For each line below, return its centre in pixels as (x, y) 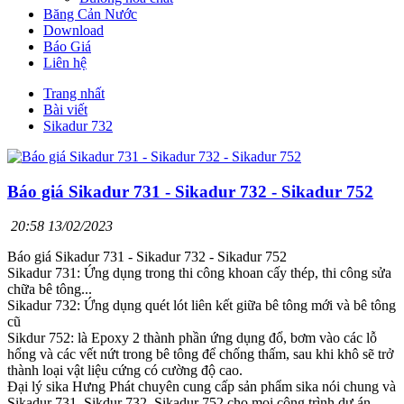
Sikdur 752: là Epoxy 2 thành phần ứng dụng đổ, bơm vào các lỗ (192, 338)
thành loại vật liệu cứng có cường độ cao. (125, 371)
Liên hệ (65, 62)
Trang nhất (74, 93)
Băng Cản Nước (90, 14)
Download (73, 30)
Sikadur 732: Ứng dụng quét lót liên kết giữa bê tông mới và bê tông (202, 306)
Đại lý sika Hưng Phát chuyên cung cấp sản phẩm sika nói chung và (202, 387)
